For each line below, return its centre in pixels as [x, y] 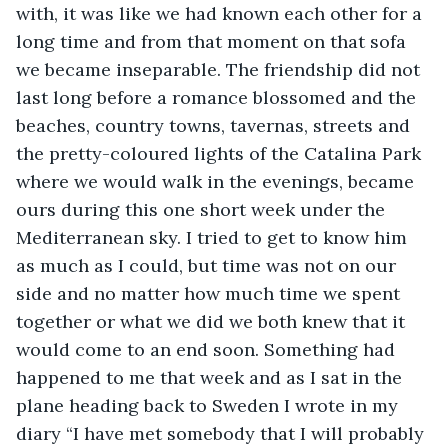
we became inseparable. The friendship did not [220, 69]
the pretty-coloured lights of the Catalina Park [221, 153]
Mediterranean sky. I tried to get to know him [214, 237]
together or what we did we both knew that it [213, 321]
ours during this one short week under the [203, 209]
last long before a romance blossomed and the [218, 97]
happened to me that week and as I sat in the [211, 377]
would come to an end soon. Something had [208, 349]
